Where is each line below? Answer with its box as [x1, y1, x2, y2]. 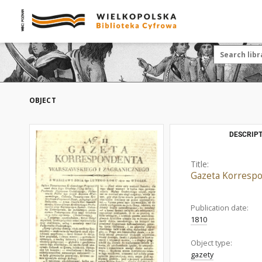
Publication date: [191, 203, 249, 213]
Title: [191, 158, 209, 170]
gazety [191, 250, 213, 260]
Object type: [191, 238, 232, 248]
